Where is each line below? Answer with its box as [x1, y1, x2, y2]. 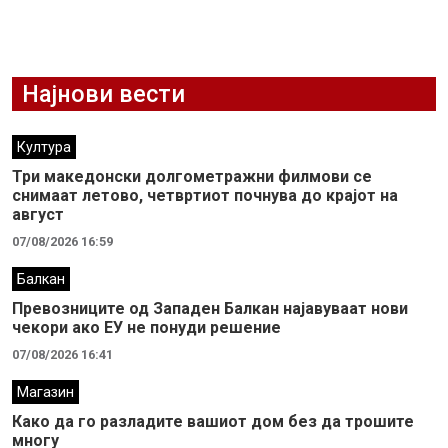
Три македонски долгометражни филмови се [12, 167, 372, 186]
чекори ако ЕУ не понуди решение [12, 318, 281, 337]
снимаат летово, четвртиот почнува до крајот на [12, 186, 398, 205]
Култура [17, 139, 71, 156]
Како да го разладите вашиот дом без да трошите [12, 412, 414, 431]
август [12, 205, 64, 224]
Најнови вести [22, 80, 185, 108]
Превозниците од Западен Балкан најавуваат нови [12, 299, 408, 318]
